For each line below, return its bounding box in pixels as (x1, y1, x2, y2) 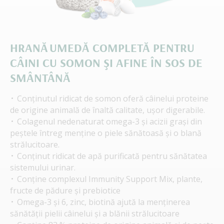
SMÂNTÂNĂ (10, 69, 70, 85)
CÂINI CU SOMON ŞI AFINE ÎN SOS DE (10, 54, 202, 70)
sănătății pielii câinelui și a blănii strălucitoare (10, 207, 179, 219)
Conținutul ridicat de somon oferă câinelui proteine (17, 92, 208, 104)
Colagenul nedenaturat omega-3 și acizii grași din (17, 115, 202, 127)
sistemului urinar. (10, 161, 75, 173)
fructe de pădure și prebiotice (10, 184, 120, 196)
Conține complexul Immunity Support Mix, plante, (17, 173, 202, 184)
